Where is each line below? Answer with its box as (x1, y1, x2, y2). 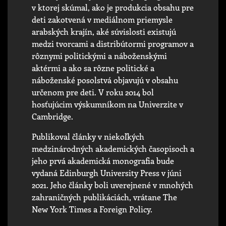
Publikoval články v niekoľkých (32, 131, 144, 142)
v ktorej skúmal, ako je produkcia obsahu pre (32, 2, 194, 13)
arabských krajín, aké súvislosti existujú (32, 26, 176, 37)
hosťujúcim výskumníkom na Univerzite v (32, 98, 183, 109)
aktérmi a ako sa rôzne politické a (32, 62, 154, 73)
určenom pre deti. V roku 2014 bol (32, 86, 154, 97)
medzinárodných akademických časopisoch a (32, 143, 194, 154)
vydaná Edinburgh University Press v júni (32, 167, 182, 178)
